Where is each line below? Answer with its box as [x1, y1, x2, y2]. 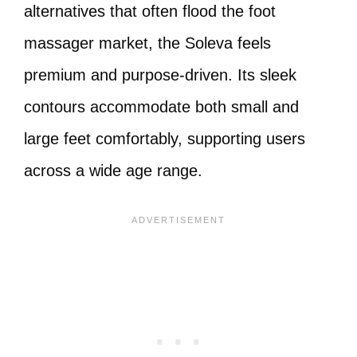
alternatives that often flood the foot [24, 2, 276, 20]
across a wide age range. [24, 162, 202, 179]
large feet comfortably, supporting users [24, 130, 305, 147]
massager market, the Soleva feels [24, 34, 271, 52]
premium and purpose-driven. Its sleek [24, 66, 296, 84]
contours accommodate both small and [24, 98, 299, 116]
